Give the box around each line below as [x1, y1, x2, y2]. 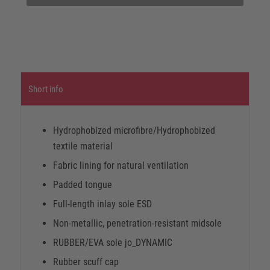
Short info [28, 83, 63, 95]
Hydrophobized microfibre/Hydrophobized [52, 124, 215, 136]
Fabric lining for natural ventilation [52, 159, 189, 171]
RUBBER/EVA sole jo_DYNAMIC [52, 236, 172, 248]
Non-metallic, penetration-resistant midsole [52, 217, 222, 229]
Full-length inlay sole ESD [52, 198, 152, 210]
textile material [52, 140, 113, 152]
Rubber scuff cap [52, 256, 119, 268]
